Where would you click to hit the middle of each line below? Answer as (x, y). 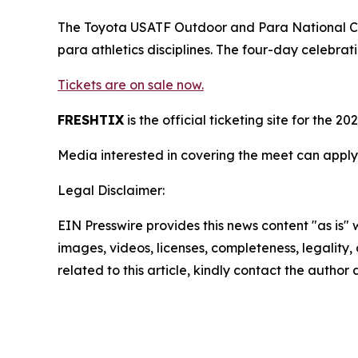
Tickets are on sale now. (131, 85)
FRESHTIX (91, 120)
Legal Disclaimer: (111, 191)
